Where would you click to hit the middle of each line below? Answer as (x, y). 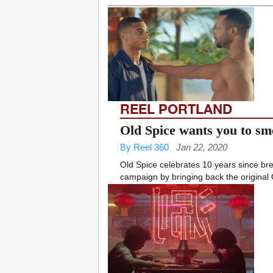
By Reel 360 (144, 147)
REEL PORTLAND (176, 109)
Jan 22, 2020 (202, 147)
